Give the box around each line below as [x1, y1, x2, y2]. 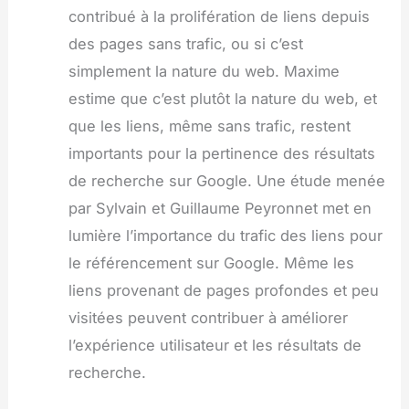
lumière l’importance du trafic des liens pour [68, 225, 383, 245]
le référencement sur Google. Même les [68, 253, 354, 272]
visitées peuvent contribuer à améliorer [68, 308, 348, 327]
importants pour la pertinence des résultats [68, 143, 375, 163]
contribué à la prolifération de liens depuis [68, 6, 370, 26]
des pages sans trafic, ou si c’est [68, 34, 303, 53]
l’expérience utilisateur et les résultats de [68, 335, 362, 354]
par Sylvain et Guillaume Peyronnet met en [68, 198, 372, 217]
